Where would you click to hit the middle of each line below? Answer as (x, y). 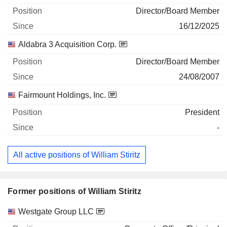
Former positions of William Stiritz (74, 192)
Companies (28, 211)
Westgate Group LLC (56, 212)
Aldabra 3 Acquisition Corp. (67, 44)
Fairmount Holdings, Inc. (62, 95)
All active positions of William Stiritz (77, 155)
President (202, 112)
